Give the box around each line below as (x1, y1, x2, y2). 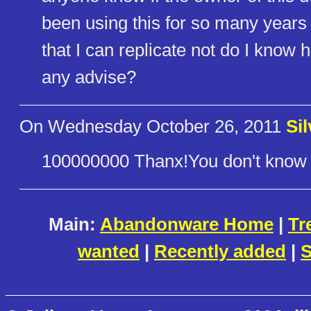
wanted (78, 241, 140, 262)
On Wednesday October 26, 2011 (19, 116, 286, 137)
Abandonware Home (100, 214, 274, 235)
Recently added (154, 241, 286, 262)
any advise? (42, 66, 136, 87)
